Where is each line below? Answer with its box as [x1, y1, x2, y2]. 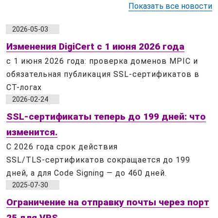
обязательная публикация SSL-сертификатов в [6, 70, 200, 79]
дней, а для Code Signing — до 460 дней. [6, 168, 167, 178]
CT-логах [6, 83, 42, 92]
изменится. [6, 127, 57, 138]
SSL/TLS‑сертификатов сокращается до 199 [6, 155, 190, 165]
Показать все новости [128, 1, 212, 11]
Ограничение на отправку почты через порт [6, 197, 209, 208]
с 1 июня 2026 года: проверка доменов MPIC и [6, 56, 198, 66]
